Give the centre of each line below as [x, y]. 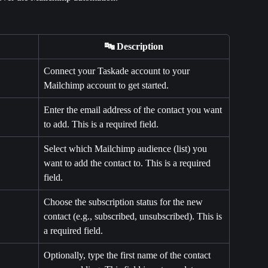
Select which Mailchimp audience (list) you [127, 149]
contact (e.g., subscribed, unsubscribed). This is [134, 217]
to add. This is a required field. [101, 124]
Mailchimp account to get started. [106, 86]
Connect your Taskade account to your [118, 71]
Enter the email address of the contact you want [134, 110]
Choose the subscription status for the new [124, 202]
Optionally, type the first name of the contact [128, 255]
